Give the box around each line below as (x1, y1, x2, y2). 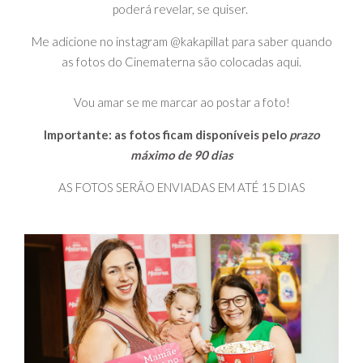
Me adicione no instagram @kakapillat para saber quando (31, 34, 332, 49)
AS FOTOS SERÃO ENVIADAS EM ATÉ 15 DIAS (58, 180, 305, 195)
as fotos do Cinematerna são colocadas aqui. (62, 54, 301, 70)
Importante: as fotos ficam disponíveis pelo (43, 127, 287, 143)
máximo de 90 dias (130, 147, 233, 163)
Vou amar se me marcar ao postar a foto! (73, 95, 290, 110)
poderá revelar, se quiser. (113, 2, 250, 17)
